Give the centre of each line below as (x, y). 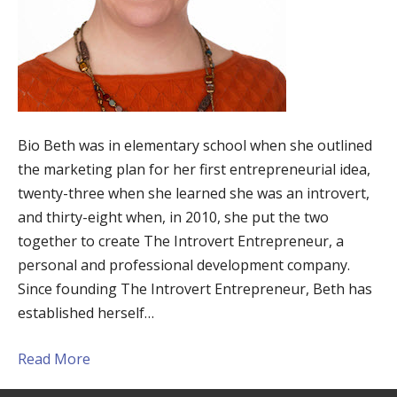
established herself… (86, 312)
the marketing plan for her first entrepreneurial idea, (194, 169)
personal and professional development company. (184, 265)
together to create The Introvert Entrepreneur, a (181, 241)
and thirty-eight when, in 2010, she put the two (173, 217)
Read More (54, 358)
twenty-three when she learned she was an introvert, (194, 193)
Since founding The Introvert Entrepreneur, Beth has (195, 288)
